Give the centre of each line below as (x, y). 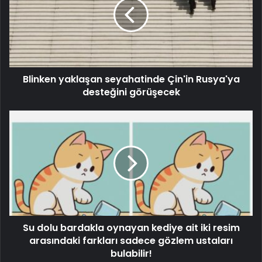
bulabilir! (131, 254)
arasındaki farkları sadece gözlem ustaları (131, 241)
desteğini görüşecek (131, 92)
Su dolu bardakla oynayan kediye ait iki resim (131, 228)
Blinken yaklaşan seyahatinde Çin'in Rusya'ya (131, 80)
